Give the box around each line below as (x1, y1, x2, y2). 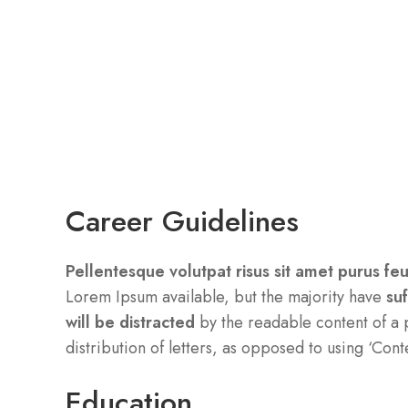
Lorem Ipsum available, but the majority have (66, 285, 386, 310)
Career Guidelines (66, 200, 299, 243)
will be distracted (66, 311, 195, 335)
